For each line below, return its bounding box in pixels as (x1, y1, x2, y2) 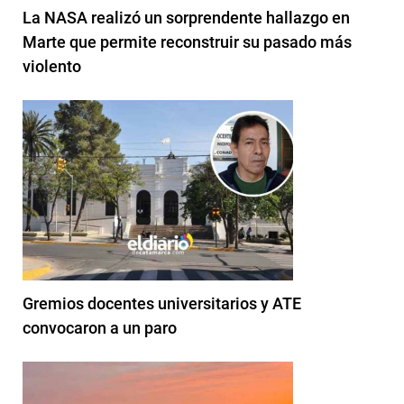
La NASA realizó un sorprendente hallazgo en (23, 7, 350, 27)
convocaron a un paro (23, 317, 177, 337)
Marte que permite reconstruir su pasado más (23, 32, 352, 51)
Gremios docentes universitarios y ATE (23, 293, 301, 313)
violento (23, 56, 81, 76)
